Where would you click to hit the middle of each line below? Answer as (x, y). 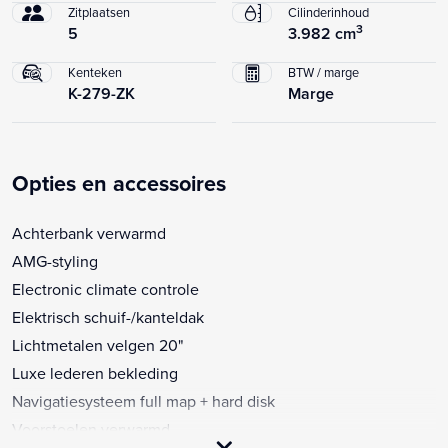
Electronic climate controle (105, 288)
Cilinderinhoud (328, 11)
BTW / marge (323, 71)
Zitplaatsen (99, 11)
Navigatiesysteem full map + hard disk (143, 400)
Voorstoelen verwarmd (91, 428)
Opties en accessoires (119, 183)
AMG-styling (55, 260)
